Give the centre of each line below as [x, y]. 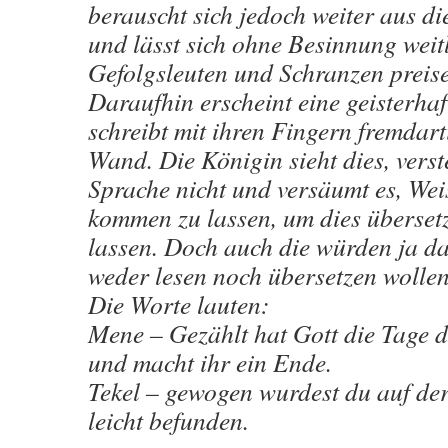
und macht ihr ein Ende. [210, 362]
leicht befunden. [168, 420]
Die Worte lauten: [179, 304]
